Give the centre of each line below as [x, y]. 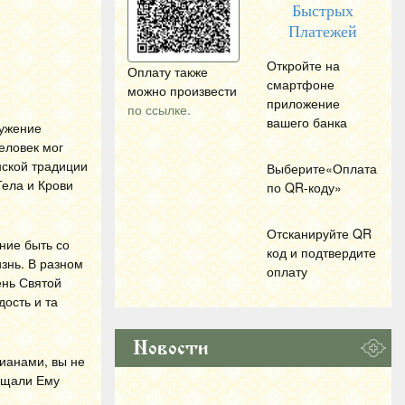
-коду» [323, 187]
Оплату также [168, 71]
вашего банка [307, 122]
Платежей [323, 32]
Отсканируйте [310, 233]
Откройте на [303, 65]
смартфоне [301, 84]
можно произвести [182, 90]
